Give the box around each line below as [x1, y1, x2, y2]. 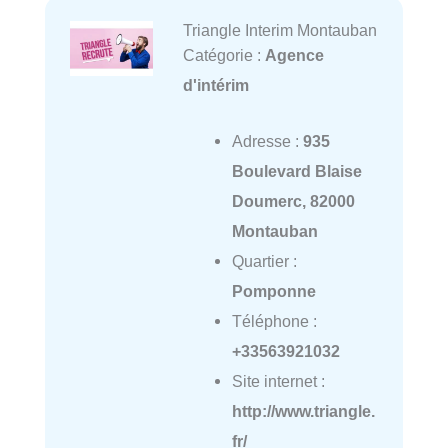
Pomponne [231, 281, 316, 300]
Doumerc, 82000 [231, 191, 355, 210]
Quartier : [231, 251, 297, 270]
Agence [264, 45, 324, 64]
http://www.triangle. [231, 401, 375, 420]
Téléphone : [231, 311, 317, 330]
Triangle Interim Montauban [182, 20, 377, 39]
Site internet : [231, 371, 325, 390]
